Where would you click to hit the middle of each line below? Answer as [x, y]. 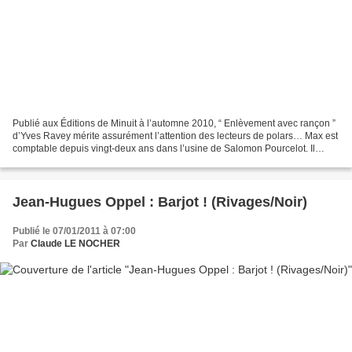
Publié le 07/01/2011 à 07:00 [74, 231]
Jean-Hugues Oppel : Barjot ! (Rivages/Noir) [160, 202]
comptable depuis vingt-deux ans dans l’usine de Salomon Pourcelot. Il [164, 148]
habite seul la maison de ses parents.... [95, 161]
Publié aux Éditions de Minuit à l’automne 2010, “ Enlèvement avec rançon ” [174, 123]
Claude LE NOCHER [75, 243]
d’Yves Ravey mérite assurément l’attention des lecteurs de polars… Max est [175, 136]
